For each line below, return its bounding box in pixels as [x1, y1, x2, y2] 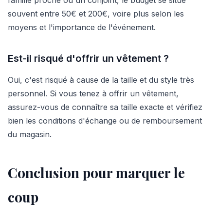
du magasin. [8, 129, 52, 139]
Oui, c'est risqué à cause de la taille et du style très [8, 74, 194, 85]
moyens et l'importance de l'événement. [8, 22, 156, 32]
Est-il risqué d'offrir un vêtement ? [8, 52, 169, 64]
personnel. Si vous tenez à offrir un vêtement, [8, 88, 179, 98]
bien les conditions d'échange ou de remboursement [8, 115, 202, 126]
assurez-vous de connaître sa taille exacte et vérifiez [8, 102, 202, 112]
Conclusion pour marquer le [8, 163, 185, 182]
